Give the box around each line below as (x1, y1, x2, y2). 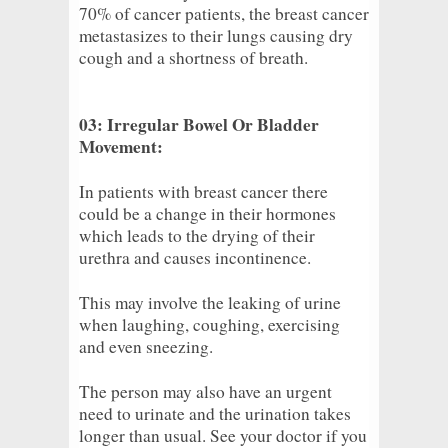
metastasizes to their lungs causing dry (79, 23, 353, 47)
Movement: (79, 133, 163, 159)
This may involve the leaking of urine (79, 290, 341, 314)
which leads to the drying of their (79, 223, 315, 247)
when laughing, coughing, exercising (79, 312, 340, 336)
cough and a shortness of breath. (79, 45, 308, 69)
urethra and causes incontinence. (79, 245, 311, 269)
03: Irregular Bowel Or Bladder (79, 111, 319, 137)
